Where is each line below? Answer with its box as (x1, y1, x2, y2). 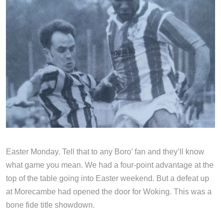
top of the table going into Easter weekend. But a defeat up (6, 174, 209, 183)
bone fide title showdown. (6, 200, 95, 209)
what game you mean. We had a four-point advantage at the (6, 160, 214, 169)
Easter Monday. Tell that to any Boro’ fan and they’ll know (6, 147, 204, 156)
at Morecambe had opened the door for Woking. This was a (6, 187, 212, 196)
